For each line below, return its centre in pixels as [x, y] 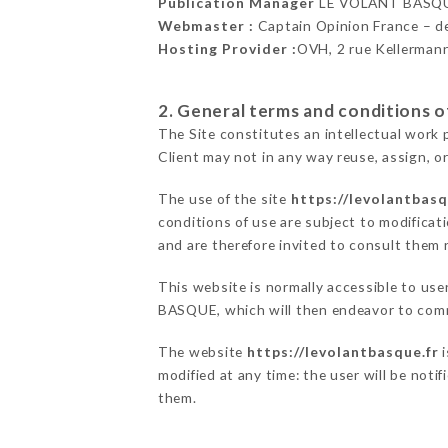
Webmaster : [205, 26]
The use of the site [224, 199]
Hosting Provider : [227, 49]
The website [202, 352]
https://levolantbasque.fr [342, 352]
